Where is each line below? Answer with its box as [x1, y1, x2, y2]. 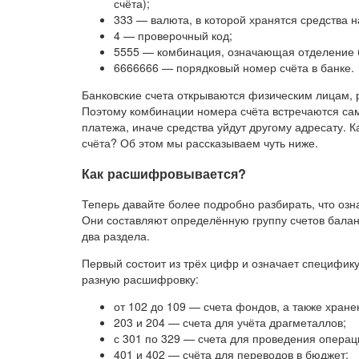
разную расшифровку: [82, 271, 199, 288]
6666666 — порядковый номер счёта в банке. [114, 59, 354, 76]
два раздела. [82, 228, 150, 244]
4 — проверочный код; [114, 27, 232, 44]
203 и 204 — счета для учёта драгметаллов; [114, 314, 346, 331]
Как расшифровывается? [82, 163, 246, 183]
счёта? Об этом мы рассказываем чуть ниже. [82, 135, 318, 151]
